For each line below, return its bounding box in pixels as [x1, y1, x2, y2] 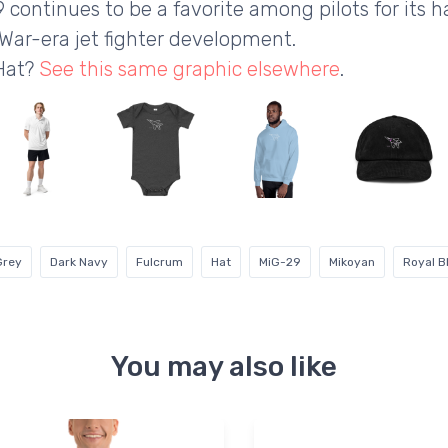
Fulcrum [136, 255, 183, 270]
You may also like [111, 350, 337, 384]
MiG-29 [259, 255, 301, 270]
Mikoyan [329, 255, 375, 270]
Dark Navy [50, 255, 108, 270]
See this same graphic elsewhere [39, 57, 340, 82]
